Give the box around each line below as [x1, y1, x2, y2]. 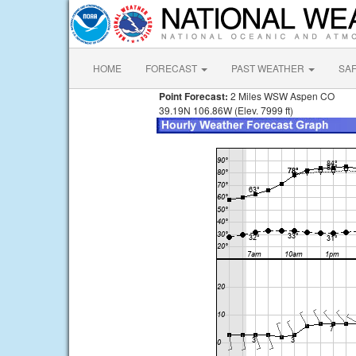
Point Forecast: [157, 89, 228, 103]
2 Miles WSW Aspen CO [228, 89, 335, 103]
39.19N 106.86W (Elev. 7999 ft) [157, 103, 293, 117]
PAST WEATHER [231, 61, 307, 75]
